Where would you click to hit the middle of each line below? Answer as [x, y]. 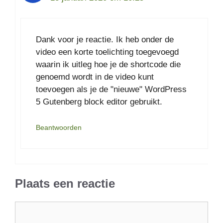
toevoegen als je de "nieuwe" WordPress [111, 90]
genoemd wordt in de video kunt [95, 77]
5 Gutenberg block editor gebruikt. [99, 102]
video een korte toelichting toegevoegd [107, 52]
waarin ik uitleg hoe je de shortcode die [108, 65]
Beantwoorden [59, 127]
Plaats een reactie [65, 184]
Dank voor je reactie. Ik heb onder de [105, 40]
